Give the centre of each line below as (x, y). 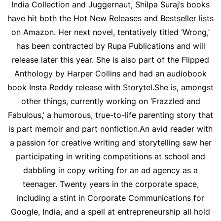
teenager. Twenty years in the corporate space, (110, 184)
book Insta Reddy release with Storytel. (81, 87)
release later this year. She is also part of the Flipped (110, 60)
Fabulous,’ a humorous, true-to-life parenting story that (110, 115)
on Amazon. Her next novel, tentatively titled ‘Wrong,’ (110, 32)
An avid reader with (176, 129)
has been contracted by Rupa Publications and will (110, 46)
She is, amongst (184, 87)
